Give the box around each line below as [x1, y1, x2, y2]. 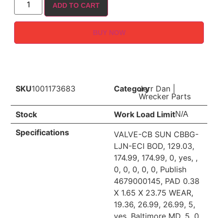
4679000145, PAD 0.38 [114, 176, 200, 186]
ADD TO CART [53, 1, 100, 10]
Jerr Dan [138, 83, 170, 93]
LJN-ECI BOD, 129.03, [114, 141, 194, 151]
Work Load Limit [114, 109, 175, 119]
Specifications [16, 127, 70, 137]
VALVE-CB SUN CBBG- [114, 129, 199, 139]
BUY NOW [92, 29, 126, 37]
